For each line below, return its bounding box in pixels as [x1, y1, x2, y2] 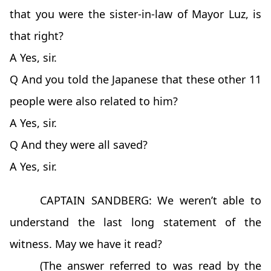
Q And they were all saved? [10, 137, 148, 152]
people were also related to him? [10, 94, 178, 109]
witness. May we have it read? [10, 237, 162, 252]
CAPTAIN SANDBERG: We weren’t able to [40, 193, 261, 208]
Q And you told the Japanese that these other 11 [10, 72, 261, 87]
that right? [10, 28, 64, 44]
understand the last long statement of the [10, 215, 261, 230]
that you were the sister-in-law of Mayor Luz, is [10, 7, 261, 22]
